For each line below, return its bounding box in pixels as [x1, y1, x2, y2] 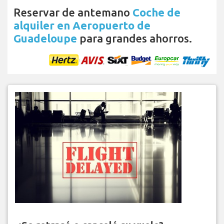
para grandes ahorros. [77, 32, 192, 45]
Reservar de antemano [13, 6, 132, 19]
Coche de [132, 6, 180, 19]
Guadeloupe [13, 32, 77, 45]
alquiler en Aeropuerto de [13, 19, 150, 32]
